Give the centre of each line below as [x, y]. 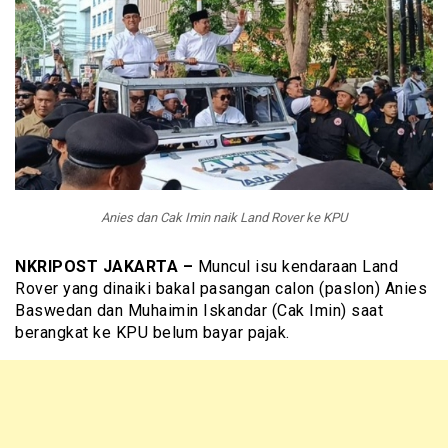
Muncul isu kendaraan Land [295, 267]
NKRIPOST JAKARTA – [104, 267]
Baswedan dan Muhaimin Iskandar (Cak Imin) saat [199, 311]
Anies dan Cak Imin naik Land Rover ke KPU [224, 218]
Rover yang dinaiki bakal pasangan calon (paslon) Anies [221, 289]
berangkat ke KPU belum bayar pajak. [152, 333]
